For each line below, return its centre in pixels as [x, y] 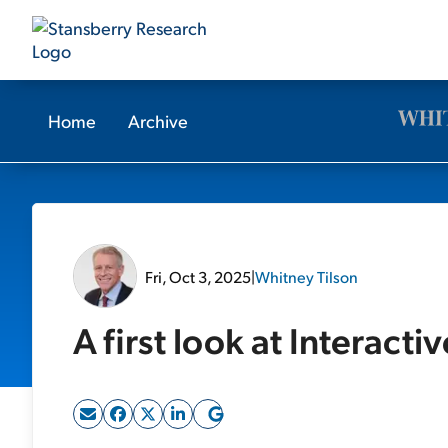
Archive [158, 120]
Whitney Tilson [306, 276]
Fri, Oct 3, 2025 [198, 276]
